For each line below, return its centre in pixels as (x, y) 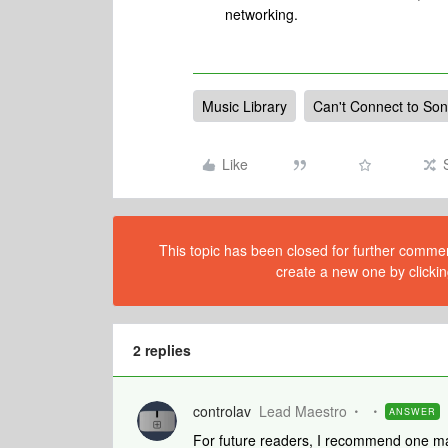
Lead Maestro (303, 411)
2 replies (162, 350)
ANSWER (412, 411)
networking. (261, 14)
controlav (222, 411)
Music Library (244, 106)
